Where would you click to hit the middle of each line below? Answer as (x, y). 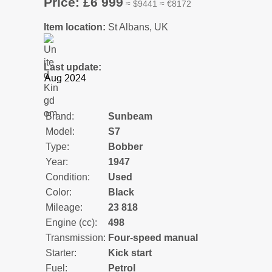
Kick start (130, 253)
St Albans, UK (138, 27)
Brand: (60, 116)
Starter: (61, 253)
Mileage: (64, 207)
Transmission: (76, 237)
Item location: (76, 27)
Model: (60, 131)
